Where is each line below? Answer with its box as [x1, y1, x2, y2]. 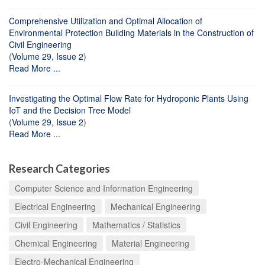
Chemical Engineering [15, 237, 97, 249]
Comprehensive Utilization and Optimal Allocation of [9, 14, 202, 27]
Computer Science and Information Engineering [15, 182, 193, 194]
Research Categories [9, 161, 110, 175]
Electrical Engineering [15, 200, 96, 212]
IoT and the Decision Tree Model [9, 104, 131, 116]
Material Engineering [112, 237, 189, 249]
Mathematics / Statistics [92, 218, 180, 231]
